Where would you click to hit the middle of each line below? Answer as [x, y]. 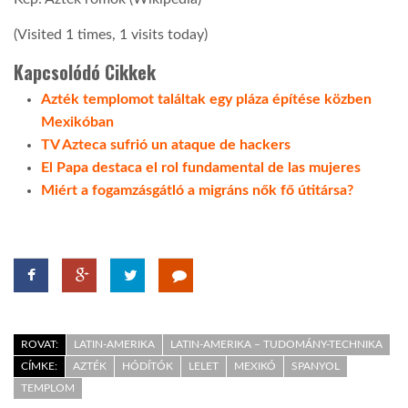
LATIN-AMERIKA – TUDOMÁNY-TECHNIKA [276, 344]
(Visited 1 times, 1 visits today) [111, 34]
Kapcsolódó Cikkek [85, 71]
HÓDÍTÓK [148, 366]
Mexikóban [77, 122]
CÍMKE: [39, 366]
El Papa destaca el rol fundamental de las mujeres [201, 167]
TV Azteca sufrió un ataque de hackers [166, 144]
